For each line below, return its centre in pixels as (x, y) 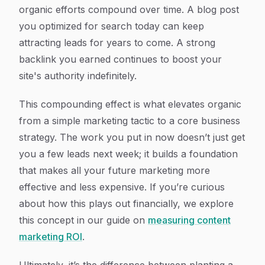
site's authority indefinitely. (78, 76)
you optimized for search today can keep (112, 26)
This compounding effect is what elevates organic (130, 104)
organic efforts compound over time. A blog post (129, 9)
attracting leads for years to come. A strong (117, 43)
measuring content (189, 220)
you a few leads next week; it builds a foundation (128, 154)
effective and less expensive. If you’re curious (122, 187)
